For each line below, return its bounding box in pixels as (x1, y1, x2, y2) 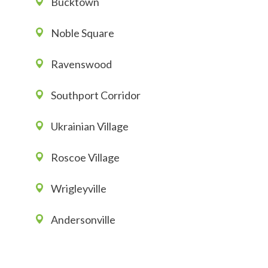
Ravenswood (51, 57, 112, 71)
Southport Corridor (51, 89, 141, 102)
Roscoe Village (51, 151, 120, 165)
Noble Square (51, 26, 114, 40)
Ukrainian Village (51, 120, 129, 133)
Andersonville (51, 213, 115, 227)
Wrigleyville (51, 182, 106, 196)
